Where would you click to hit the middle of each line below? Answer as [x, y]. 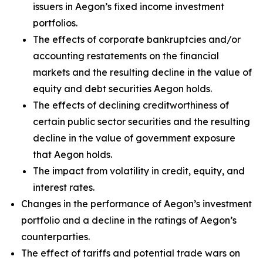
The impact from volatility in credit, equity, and [139, 171]
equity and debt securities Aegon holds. [122, 89]
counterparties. [55, 237]
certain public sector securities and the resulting [141, 122]
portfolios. [55, 23]
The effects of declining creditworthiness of [131, 105]
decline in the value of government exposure [134, 138]
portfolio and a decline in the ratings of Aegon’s [129, 220]
